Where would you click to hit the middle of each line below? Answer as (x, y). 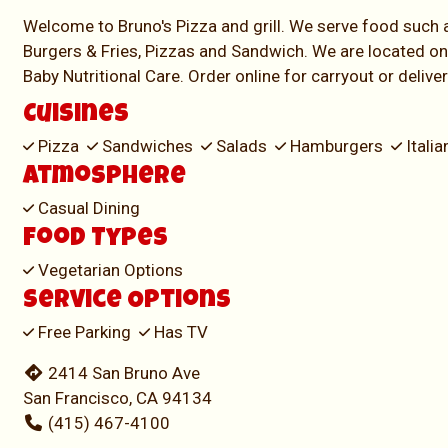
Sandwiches (147, 146)
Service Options (127, 302)
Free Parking (84, 332)
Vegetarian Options (108, 270)
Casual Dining (87, 208)
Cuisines (76, 116)
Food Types (95, 240)
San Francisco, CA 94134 (117, 398)
